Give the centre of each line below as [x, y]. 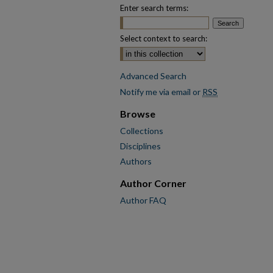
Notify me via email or [161, 92]
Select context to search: [164, 38]
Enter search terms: [154, 8]
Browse [138, 114]
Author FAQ [143, 200]
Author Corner [153, 183]
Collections [142, 131]
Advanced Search [153, 76]
